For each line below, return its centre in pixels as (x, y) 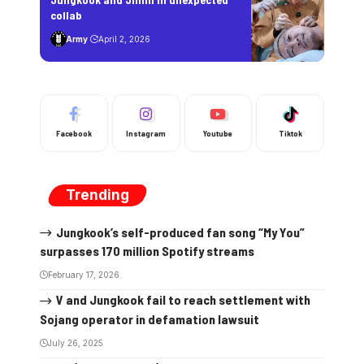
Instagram (146, 133)
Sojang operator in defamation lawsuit (149, 319)
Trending (97, 195)
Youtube (218, 133)
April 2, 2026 (124, 39)
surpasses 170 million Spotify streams (147, 251)
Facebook (74, 133)
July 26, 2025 (76, 343)
